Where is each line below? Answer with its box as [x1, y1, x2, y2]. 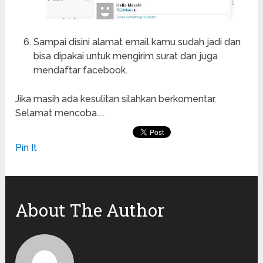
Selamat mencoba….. [15, 107, 105, 119]
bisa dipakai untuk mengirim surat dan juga [33, 50, 218, 62]
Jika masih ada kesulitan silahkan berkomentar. [15, 93, 217, 105]
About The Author [15, 198, 165, 222]
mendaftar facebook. [33, 65, 127, 76]
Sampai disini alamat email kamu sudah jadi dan [33, 36, 241, 48]
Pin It [15, 142, 38, 154]
